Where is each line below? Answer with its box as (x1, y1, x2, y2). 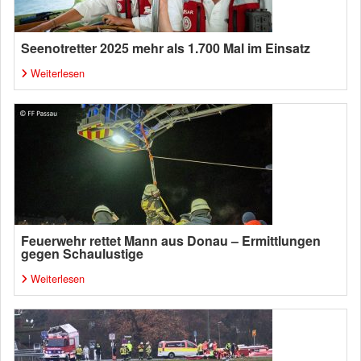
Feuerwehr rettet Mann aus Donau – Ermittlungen (21, 231, 321, 250)
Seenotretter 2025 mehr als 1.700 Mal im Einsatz (21, 39, 310, 57)
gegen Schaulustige (21, 244, 143, 263)
